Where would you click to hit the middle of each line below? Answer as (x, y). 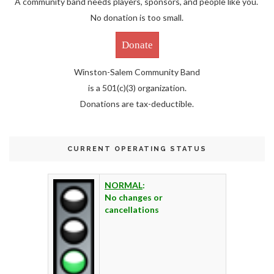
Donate (137, 45)
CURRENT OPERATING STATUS (137, 149)
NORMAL (124, 185)
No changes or (134, 198)
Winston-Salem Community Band (137, 72)
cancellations (132, 210)
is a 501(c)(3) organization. (137, 88)
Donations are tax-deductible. (137, 104)
